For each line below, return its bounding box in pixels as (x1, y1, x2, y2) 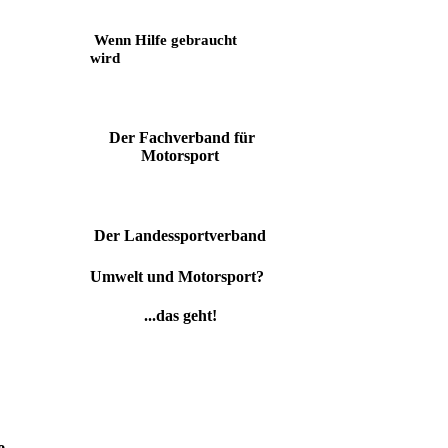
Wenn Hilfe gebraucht (94, 32, 237, 49)
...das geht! (143, 306, 217, 324)
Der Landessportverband (94, 227, 266, 245)
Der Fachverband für (109, 129, 255, 147)
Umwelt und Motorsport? (90, 267, 264, 285)
